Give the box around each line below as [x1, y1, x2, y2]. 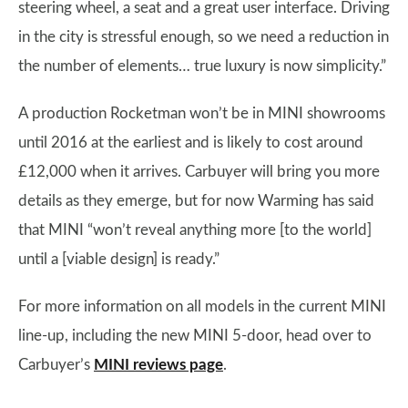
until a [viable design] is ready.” [18, 251, 219, 267]
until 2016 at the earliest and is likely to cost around [18, 135, 363, 150]
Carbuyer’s [18, 357, 94, 372]
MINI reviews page [94, 357, 223, 372]
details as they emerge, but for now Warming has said [18, 193, 374, 209]
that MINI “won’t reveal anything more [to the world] [18, 222, 372, 238]
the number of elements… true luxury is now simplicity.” [18, 58, 386, 74]
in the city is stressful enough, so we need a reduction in [18, 29, 389, 45]
